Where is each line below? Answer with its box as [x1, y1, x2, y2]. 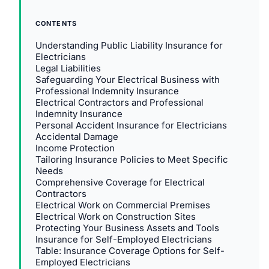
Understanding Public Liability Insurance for [35, 39, 223, 51]
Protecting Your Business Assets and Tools [35, 222, 219, 234]
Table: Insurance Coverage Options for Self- [35, 244, 225, 256]
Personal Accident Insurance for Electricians [35, 119, 227, 131]
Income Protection [35, 142, 115, 154]
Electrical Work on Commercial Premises [35, 199, 210, 211]
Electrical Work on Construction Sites [35, 210, 196, 222]
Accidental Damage [35, 130, 118, 142]
